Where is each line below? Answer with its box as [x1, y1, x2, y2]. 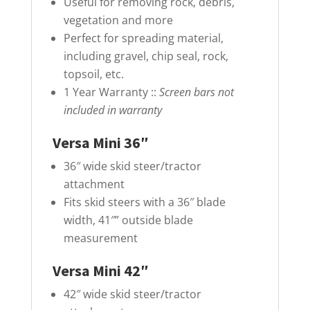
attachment [63, 176, 125, 192]
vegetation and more [63, 12, 173, 28]
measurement [63, 230, 138, 246]
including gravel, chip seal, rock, [63, 48, 228, 64]
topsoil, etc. [63, 66, 124, 82]
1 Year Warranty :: [63, 84, 156, 100]
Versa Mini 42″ [52, 260, 149, 280]
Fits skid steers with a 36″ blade [63, 194, 226, 210]
